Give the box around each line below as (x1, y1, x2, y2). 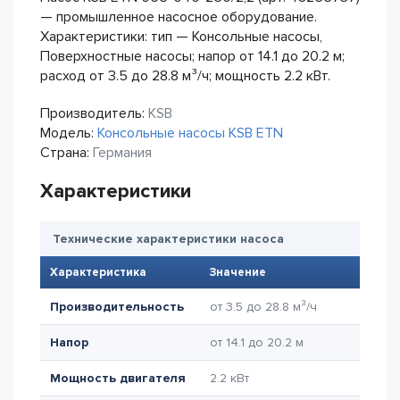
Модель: (40, 124, 97, 142)
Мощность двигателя (50, 371, 186, 386)
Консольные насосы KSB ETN (97, 124, 283, 142)
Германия (93, 144, 152, 162)
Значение (210, 265, 266, 279)
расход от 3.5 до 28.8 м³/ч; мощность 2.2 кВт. (40, 67, 330, 85)
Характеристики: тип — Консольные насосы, (40, 28, 322, 46)
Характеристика (50, 265, 146, 279)
